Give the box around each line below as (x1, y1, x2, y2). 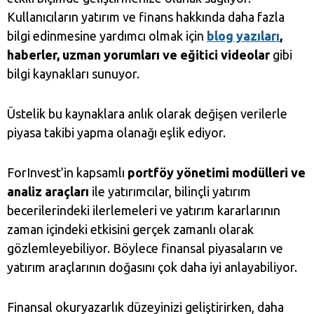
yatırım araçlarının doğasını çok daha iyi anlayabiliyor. (7, 260, 297, 275)
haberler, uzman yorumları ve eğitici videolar (7, 48, 270, 62)
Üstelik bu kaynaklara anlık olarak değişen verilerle (7, 107, 287, 121)
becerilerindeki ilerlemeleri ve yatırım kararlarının (7, 203, 280, 218)
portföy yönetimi (128, 165, 232, 180)
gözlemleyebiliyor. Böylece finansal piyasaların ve (7, 241, 283, 256)
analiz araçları (7, 184, 89, 199)
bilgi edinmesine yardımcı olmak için (7, 29, 207, 43)
